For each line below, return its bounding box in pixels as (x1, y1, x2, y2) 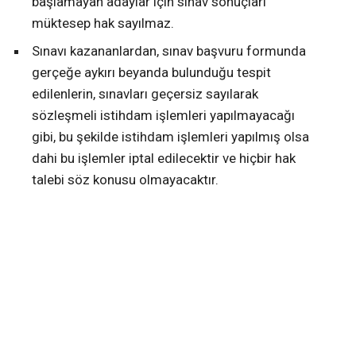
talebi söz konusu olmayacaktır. (32, 172, 219, 188)
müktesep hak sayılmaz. (32, 15, 174, 32)
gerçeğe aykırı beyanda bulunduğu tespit (32, 64, 271, 81)
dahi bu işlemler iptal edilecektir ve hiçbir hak (32, 150, 296, 167)
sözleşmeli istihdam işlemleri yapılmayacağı (32, 107, 295, 124)
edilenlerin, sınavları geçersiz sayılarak (32, 86, 258, 103)
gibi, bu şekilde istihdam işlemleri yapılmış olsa (32, 129, 309, 145)
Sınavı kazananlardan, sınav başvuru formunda (32, 43, 306, 60)
